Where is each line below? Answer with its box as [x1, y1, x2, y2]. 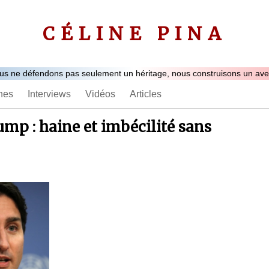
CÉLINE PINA [42, 22, 227, 45]
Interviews [28, 88, 71, 99]
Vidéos [85, 88, 115, 99]
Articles [130, 88, 162, 99]
